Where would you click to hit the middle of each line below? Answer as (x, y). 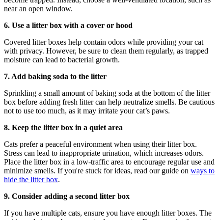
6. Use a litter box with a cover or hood (68, 25)
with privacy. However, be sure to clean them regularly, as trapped (106, 51)
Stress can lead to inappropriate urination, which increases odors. (104, 153)
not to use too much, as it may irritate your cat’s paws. (87, 110)
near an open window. (38, 8)
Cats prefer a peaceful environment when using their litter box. (100, 144)
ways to (203, 170)
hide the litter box (31, 179)
